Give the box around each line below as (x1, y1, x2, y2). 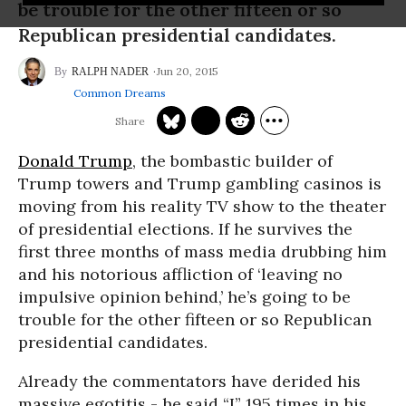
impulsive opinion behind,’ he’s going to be (18, 286, 351, 307)
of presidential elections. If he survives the (18, 218, 353, 239)
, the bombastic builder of (132, 150, 333, 171)
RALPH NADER (72, 65, 149, 78)
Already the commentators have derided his (18, 371, 361, 391)
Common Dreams (72, 86, 166, 100)
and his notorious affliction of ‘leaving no (18, 264, 343, 285)
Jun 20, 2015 (157, 63, 218, 78)
